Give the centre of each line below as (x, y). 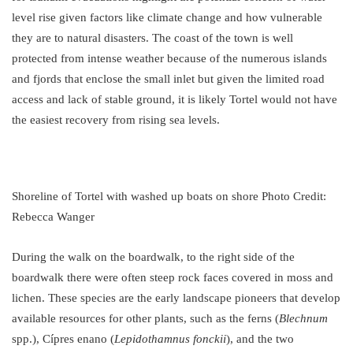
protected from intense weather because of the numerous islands (169, 58)
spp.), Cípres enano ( (63, 338)
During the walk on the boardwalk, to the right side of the (153, 256)
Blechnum (303, 318)
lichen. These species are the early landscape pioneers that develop (176, 297)
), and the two (260, 338)
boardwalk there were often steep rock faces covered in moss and (173, 277)
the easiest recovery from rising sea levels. (117, 119)
